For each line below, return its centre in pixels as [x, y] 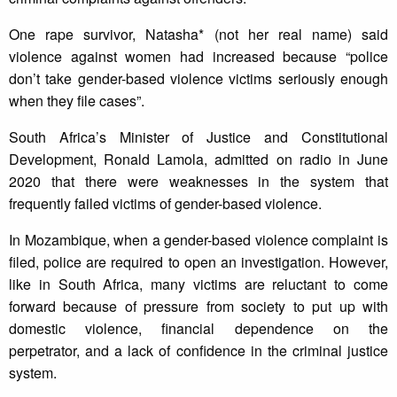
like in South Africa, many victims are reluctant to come [198, 284]
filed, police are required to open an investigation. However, [198, 262]
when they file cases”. [77, 101]
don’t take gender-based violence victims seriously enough [198, 79]
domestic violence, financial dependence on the [198, 329]
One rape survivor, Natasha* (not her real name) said [198, 35]
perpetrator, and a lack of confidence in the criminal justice [198, 351]
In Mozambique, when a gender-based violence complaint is [198, 240]
